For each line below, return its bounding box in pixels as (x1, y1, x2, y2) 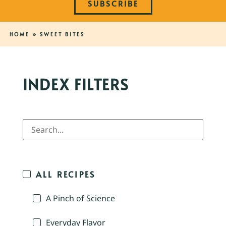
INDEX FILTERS (23, 74, 129, 95)
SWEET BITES (39, 31, 85, 38)
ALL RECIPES (36, 168, 96, 180)
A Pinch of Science (46, 193, 115, 204)
